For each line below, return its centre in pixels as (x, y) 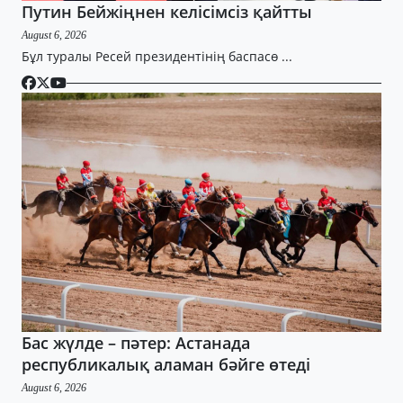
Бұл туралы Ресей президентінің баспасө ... (157, 56)
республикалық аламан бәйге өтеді (166, 364)
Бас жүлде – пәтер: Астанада (136, 343)
